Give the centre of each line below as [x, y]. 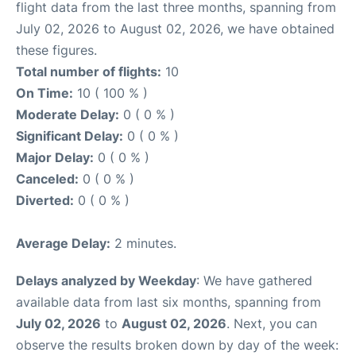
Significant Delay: [70, 135]
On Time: [44, 93]
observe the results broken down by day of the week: [177, 344]
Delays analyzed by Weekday [106, 280]
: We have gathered [254, 280]
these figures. [56, 50]
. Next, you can [272, 323]
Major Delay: [55, 157]
